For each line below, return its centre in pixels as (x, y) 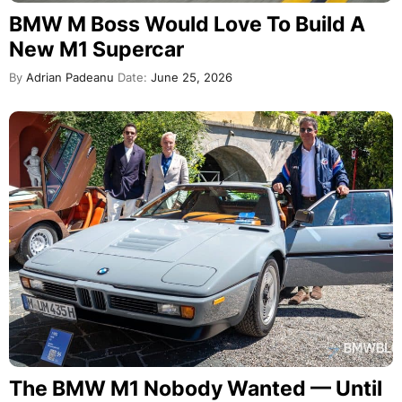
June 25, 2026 (190, 77)
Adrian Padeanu (68, 77)
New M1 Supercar (96, 49)
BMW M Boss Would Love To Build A (187, 24)
